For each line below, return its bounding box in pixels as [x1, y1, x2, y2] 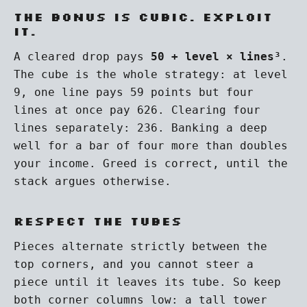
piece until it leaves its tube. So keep [14, 275, 281, 288]
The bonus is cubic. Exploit [14, 9, 273, 24]
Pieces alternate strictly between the [14, 240, 267, 253]
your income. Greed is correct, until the [14, 157, 288, 170]
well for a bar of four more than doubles [14, 139, 288, 152]
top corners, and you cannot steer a [14, 258, 254, 271]
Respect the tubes [14, 213, 182, 228]
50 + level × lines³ [151, 50, 281, 63]
